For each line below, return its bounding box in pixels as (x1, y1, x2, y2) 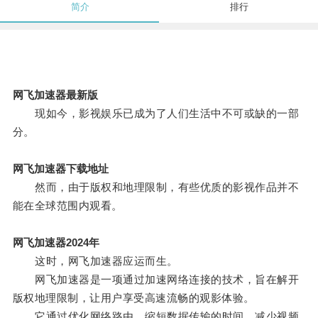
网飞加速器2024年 (12, 236, 99, 249)
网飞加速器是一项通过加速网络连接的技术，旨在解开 (12, 273, 300, 286)
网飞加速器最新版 (12, 89, 98, 102)
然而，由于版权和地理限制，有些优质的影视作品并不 (12, 181, 300, 194)
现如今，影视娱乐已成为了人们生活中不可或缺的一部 (12, 107, 300, 120)
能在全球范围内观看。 (12, 199, 123, 212)
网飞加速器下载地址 (12, 163, 109, 175)
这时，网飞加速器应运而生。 (12, 255, 178, 268)
